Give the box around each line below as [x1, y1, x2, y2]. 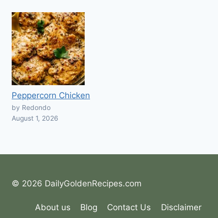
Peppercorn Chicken [12, 91, 90, 101]
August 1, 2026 [12, 114, 58, 123]
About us [35, 202, 71, 213]
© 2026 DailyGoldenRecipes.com [12, 179, 142, 189]
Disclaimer [161, 202, 201, 213]
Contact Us [107, 202, 151, 213]
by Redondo [12, 104, 51, 112]
